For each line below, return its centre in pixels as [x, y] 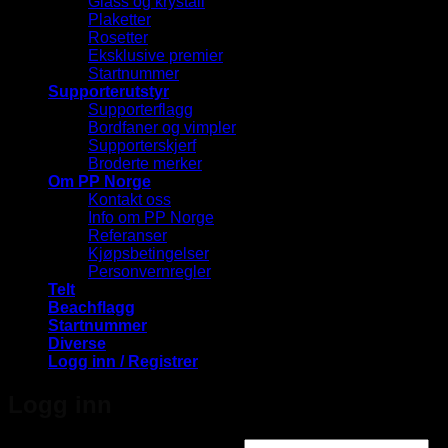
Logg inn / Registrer [123, 361]
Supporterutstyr [108, 91]
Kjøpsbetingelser [148, 253]
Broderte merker [145, 163]
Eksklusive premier [155, 55]
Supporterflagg [140, 109]
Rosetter [118, 37]
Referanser [127, 235]
